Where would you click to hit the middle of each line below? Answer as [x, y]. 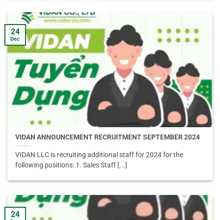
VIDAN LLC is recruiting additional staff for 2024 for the [99, 154]
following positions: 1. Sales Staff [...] [71, 165]
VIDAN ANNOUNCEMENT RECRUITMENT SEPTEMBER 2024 [108, 137]
